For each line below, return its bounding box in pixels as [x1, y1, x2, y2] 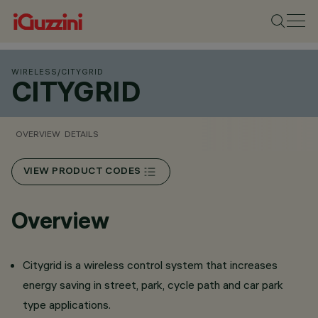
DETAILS [65, 128, 99, 139]
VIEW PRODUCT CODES [23, 166, 141, 177]
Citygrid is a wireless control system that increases [23, 258, 278, 272]
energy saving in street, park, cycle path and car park [23, 278, 283, 292]
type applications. [23, 297, 111, 312]
